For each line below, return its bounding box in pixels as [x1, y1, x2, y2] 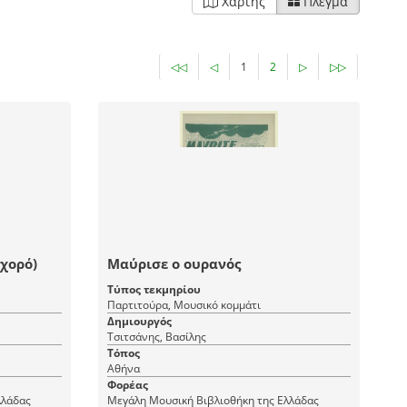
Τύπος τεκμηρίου [107, 282, 202, 297]
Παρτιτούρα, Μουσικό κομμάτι [107, 297, 262, 313]
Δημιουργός [107, 313, 173, 329]
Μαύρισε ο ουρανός [107, 254, 242, 273]
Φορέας [107, 377, 149, 392]
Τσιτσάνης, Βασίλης [107, 329, 207, 344]
